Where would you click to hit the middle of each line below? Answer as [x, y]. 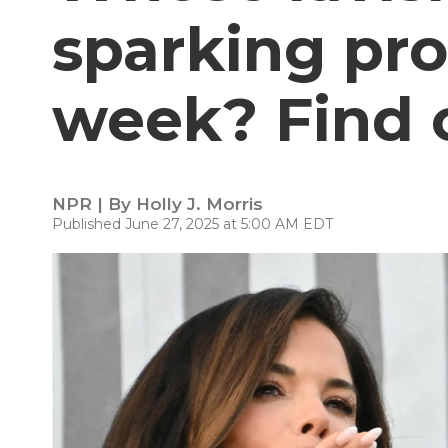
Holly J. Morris [199, 204]
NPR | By [94, 204]
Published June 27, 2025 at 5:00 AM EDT [192, 224]
